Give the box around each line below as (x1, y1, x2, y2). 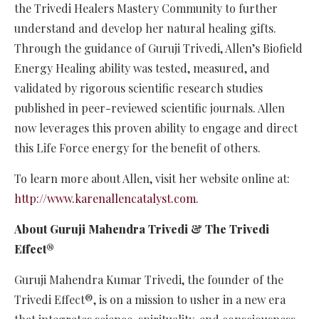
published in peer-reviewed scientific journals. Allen (14, 100, 285, 116)
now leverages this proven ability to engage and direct (14, 120, 298, 136)
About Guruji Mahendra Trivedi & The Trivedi (14, 221, 269, 237)
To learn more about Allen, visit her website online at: (14, 171, 290, 187)
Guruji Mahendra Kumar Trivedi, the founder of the (14, 272, 283, 288)
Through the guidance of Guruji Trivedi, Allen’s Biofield (14, 41, 303, 56)
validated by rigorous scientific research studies (14, 80, 263, 96)
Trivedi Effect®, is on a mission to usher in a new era (14, 292, 286, 308)
